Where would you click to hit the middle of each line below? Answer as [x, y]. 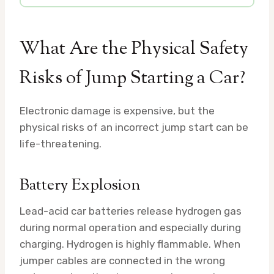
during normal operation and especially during [130, 227]
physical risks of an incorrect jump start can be [134, 127]
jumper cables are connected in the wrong [122, 260]
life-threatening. [61, 143]
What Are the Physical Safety [134, 49]
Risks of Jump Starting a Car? [132, 78]
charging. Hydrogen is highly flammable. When [130, 244]
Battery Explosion [80, 185]
